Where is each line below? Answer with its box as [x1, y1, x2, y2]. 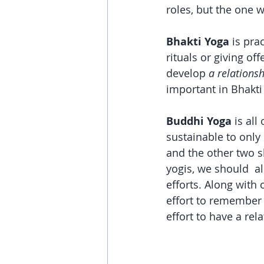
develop [166, 65, 209, 80]
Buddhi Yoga [166, 113, 235, 128]
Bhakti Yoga [166, 34, 229, 49]
